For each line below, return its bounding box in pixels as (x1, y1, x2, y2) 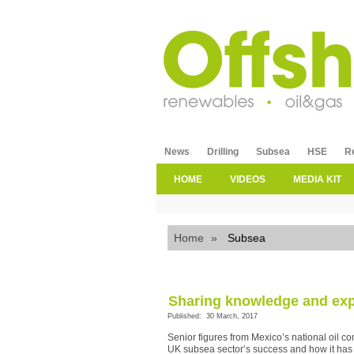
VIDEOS (230, 173, 265, 185)
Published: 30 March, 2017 (168, 311, 258, 320)
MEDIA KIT (293, 173, 341, 185)
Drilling (207, 145, 239, 157)
